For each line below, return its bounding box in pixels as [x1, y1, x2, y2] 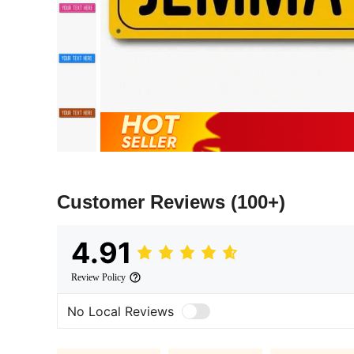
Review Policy [71, 272, 126, 284]
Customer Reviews [57, 191, 231, 213]
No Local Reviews [67, 303, 174, 319]
